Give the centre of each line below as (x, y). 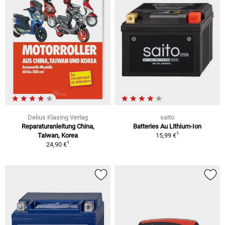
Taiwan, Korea (58, 136)
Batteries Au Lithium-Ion (167, 127)
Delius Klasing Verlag (58, 118)
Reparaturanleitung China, (58, 127)
